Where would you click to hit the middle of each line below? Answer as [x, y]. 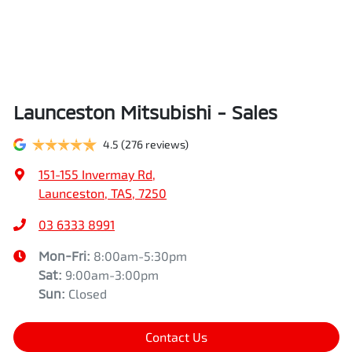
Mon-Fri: [66, 256]
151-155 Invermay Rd [95, 174]
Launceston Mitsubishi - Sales [145, 112]
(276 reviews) [155, 144]
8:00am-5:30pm [140, 256]
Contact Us [176, 337]
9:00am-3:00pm [112, 275]
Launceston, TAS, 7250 [103, 193]
